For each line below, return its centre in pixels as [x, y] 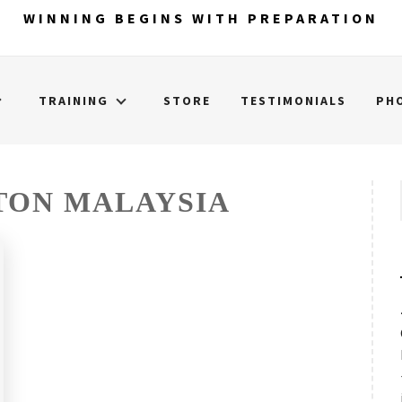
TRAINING [74, 100]
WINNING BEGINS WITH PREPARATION [201, 18]
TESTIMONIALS [293, 100]
